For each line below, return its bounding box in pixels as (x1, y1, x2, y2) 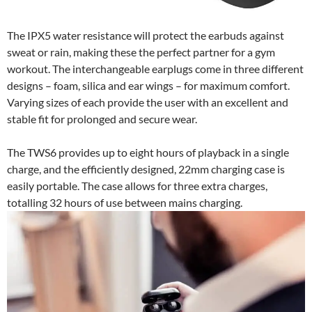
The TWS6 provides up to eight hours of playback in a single (7, 145, 289, 159)
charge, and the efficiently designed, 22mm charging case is (7, 162, 285, 175)
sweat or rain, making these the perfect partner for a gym (7, 45, 275, 58)
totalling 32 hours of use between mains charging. (7, 195, 242, 209)
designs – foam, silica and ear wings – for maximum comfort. (7, 78, 290, 92)
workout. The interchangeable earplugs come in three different (7, 61, 304, 75)
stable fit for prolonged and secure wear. (7, 111, 197, 125)
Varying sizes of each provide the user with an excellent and (7, 95, 288, 109)
